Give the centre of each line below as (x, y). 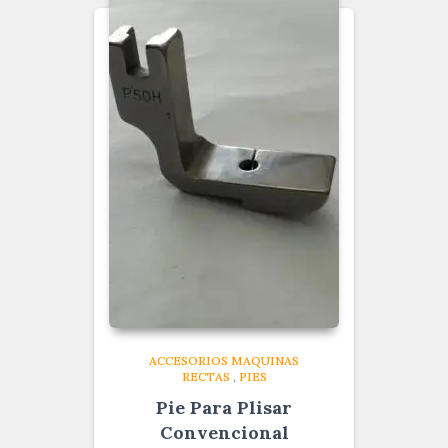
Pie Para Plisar (224, 408)
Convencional (224, 433)
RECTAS (205, 377)
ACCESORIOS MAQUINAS (224, 361)
